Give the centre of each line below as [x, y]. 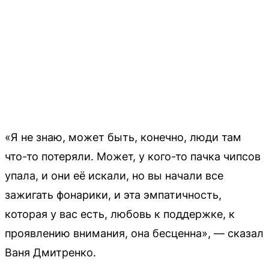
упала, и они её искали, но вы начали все [114, 175]
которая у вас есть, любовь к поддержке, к [120, 214]
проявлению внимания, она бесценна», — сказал [134, 233]
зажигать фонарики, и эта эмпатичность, [113, 195]
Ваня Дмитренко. [50, 252]
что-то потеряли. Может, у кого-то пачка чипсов [133, 156]
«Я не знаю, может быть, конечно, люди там [123, 137]
